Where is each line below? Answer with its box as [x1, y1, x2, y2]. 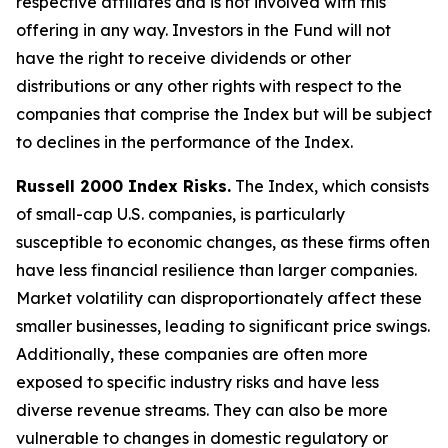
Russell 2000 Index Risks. [16, 176, 231, 196]
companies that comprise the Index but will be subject [16, 104, 432, 124]
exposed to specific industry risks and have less [16, 372, 379, 392]
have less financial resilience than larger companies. [16, 260, 417, 280]
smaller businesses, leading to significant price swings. [16, 316, 430, 336]
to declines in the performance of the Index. [16, 132, 353, 152]
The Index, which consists [231, 176, 429, 196]
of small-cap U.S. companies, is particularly [16, 204, 345, 224]
